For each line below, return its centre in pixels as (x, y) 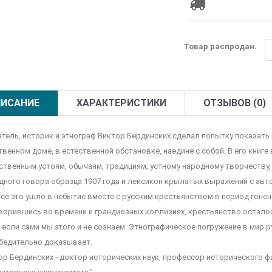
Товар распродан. (220, 47)
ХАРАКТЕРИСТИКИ (121, 103)
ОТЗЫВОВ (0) (234, 103)
